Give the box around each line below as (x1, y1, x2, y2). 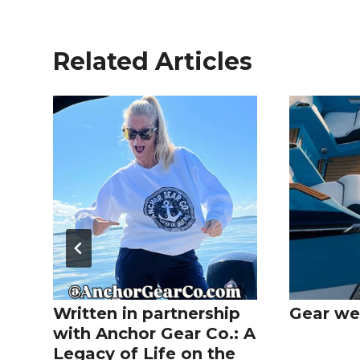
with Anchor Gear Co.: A (53, 324, 256, 344)
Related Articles (53, 47, 252, 77)
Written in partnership (53, 304, 240, 324)
